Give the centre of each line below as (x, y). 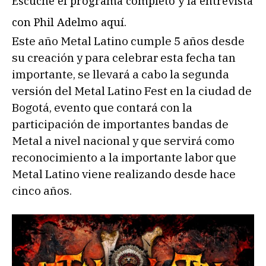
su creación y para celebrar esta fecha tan (124, 58)
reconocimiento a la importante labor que (124, 158)
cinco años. (42, 191)
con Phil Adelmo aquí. (69, 22)
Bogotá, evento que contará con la (102, 108)
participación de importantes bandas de (120, 124)
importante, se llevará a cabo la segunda (121, 75)
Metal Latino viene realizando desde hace (124, 174)
